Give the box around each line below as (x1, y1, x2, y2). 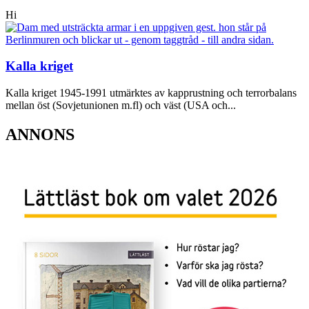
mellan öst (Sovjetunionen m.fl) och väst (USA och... (6, 99, 236, 112)
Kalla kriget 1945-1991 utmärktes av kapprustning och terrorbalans (6, 87, 297, 99)
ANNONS (6, 126, 74, 143)
